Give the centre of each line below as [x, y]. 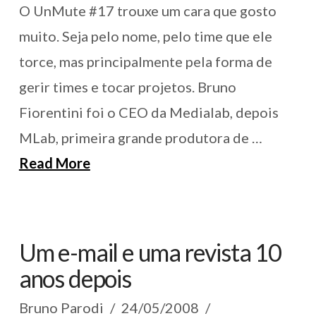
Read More [54, 163]
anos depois [75, 279]
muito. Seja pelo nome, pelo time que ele [145, 36]
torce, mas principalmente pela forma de [145, 62]
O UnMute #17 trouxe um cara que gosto [147, 11]
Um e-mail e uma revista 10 [150, 253]
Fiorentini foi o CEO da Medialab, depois [148, 113]
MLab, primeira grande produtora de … [140, 138]
